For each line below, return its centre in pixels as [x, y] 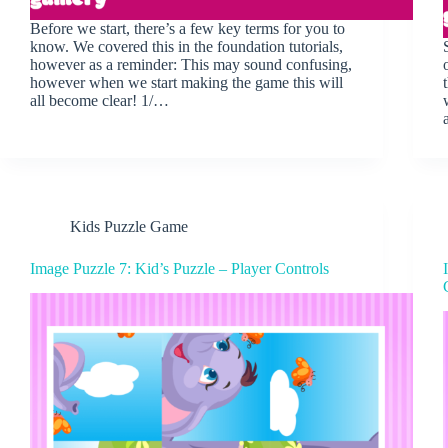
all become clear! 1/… [99, 100]
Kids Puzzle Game [129, 226]
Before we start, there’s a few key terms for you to [187, 28]
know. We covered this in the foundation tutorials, [186, 46]
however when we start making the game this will [186, 82]
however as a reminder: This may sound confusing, [191, 64]
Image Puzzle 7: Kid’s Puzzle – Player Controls [179, 268]
